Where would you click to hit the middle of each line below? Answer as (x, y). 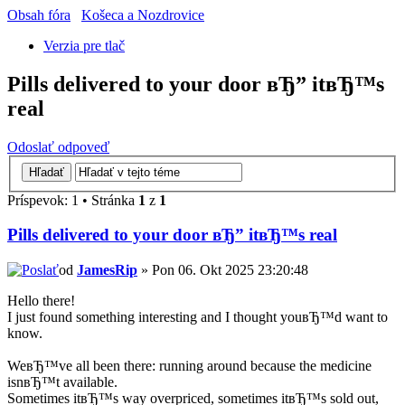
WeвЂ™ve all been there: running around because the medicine (189, 366)
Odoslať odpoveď (58, 147)
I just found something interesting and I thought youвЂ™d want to (198, 317)
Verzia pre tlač (84, 46)
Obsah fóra (39, 15)
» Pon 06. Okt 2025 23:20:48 (223, 270)
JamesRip (107, 270)
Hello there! (41, 301)
